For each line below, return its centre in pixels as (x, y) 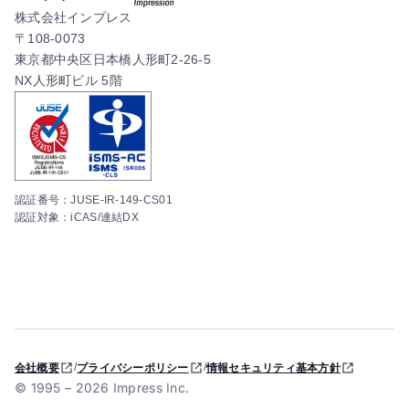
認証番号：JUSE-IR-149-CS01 (94, 200)
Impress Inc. (149, 388)
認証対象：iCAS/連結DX (77, 218)
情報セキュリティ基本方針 (273, 367)
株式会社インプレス (73, 18)
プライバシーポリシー (133, 367)
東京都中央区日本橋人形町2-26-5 (113, 60)
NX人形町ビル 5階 (68, 81)
